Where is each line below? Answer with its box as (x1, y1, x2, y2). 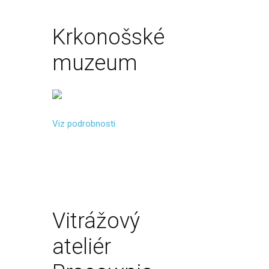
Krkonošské (52, 25, 165, 50)
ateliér (52, 234, 111, 259)
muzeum (52, 50, 138, 76)
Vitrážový (52, 208, 140, 234)
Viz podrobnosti (52, 118, 115, 129)
